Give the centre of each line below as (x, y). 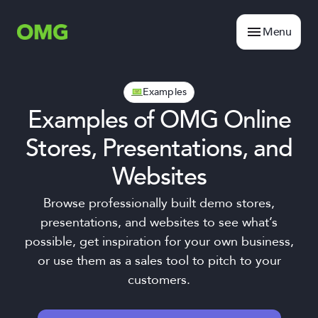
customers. (159, 280)
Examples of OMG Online (159, 120)
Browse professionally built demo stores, (159, 203)
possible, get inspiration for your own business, (159, 242)
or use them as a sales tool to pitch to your (159, 261)
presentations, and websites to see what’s (159, 223)
